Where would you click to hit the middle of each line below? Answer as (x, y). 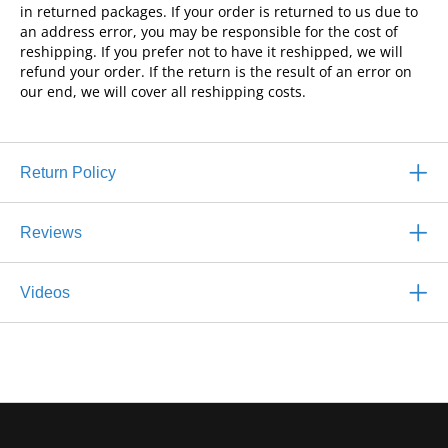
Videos (45, 292)
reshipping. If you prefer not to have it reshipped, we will (211, 51)
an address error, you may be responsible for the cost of (209, 31)
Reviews (51, 232)
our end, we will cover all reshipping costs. (163, 91)
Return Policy (68, 172)
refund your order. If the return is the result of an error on (216, 71)
